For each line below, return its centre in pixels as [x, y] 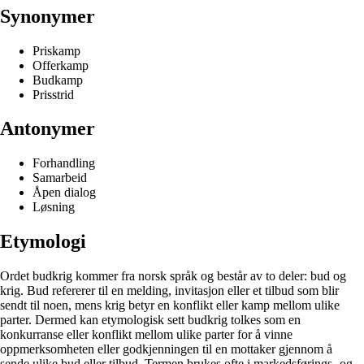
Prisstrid [53, 94]
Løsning [54, 207]
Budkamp [58, 80]
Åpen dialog [64, 193]
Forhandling [64, 163]
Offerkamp [61, 65]
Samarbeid [60, 178]
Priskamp [56, 50]
